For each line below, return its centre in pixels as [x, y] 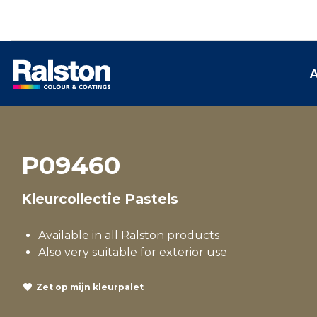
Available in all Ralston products [129, 235]
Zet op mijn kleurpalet [90, 287]
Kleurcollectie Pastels [100, 199]
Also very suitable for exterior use [133, 252]
